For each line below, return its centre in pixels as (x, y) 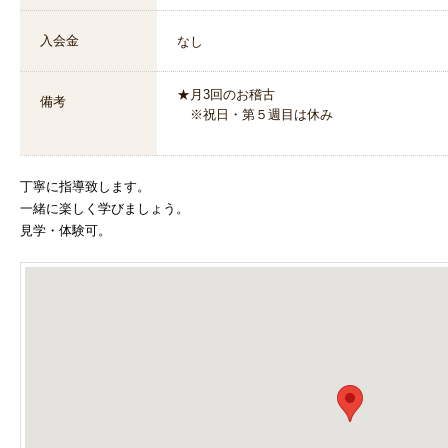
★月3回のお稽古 (226, 94)
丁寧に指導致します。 (85, 186)
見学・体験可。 (65, 230)
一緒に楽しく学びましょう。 (104, 208)
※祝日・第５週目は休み (255, 114)
